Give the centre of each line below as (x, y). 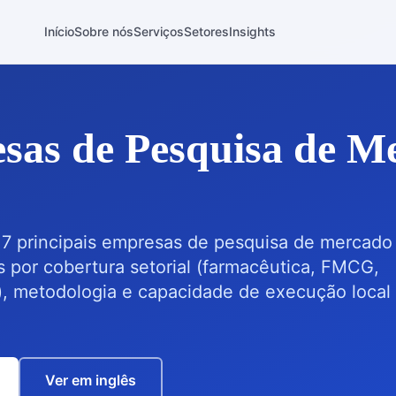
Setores (207, 31)
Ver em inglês (91, 380)
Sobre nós (104, 31)
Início (60, 31)
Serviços (159, 31)
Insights (253, 31)
